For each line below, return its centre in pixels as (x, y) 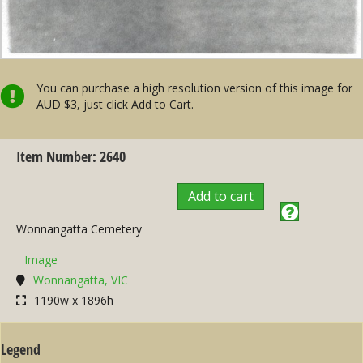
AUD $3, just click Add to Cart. (115, 105)
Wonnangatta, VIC (81, 280)
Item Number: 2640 (71, 157)
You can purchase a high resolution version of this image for (194, 88)
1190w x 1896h (74, 300)
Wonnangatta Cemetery (79, 228)
